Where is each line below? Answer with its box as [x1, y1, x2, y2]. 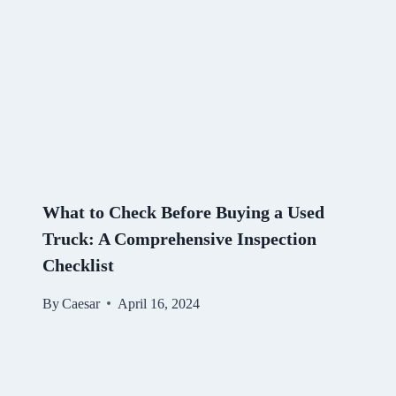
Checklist [42, 255, 114, 275]
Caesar [62, 295, 101, 311]
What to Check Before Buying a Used [42, 202, 324, 222]
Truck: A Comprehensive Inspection [42, 228, 316, 248]
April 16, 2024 [118, 295, 201, 311]
